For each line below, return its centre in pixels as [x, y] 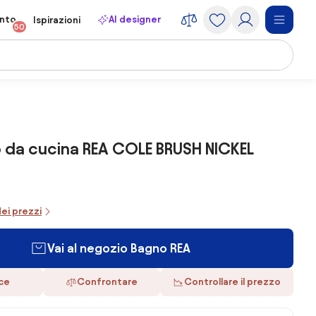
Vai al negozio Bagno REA [119, 248]
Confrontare [107, 282]
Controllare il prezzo [232, 282]
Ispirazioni [57, 20]
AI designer [135, 19]
